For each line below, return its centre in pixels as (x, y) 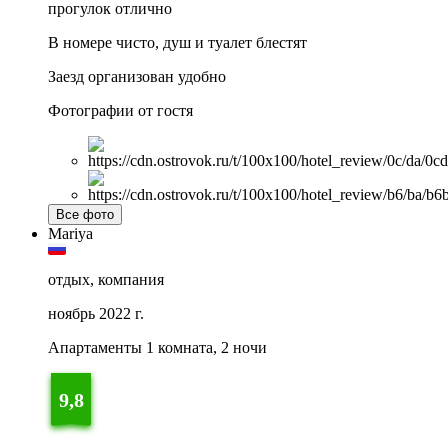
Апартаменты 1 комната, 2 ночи (157, 348)
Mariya (70, 234)
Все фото (85, 215)
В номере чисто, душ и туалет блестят (177, 43)
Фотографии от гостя (120, 111)
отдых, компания (106, 280)
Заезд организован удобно (137, 77)
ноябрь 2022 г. (96, 314)
